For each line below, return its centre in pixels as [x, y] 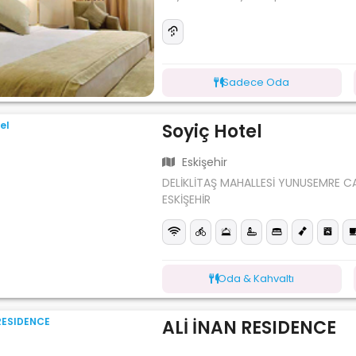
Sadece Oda [256, 82]
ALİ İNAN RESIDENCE [250, 327]
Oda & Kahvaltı [256, 278]
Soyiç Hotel [213, 131]
